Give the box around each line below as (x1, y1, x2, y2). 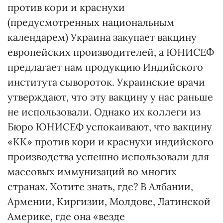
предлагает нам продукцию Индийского (7, 61, 203, 73)
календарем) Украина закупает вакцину (7, 31, 197, 43)
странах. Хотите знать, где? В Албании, (7, 180, 193, 193)
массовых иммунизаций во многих (7, 165, 177, 178)
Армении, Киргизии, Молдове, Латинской (7, 195, 211, 208)
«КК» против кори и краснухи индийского (7, 135, 214, 148)
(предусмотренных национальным (7, 16, 174, 28)
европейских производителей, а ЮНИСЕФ (7, 46, 214, 58)
